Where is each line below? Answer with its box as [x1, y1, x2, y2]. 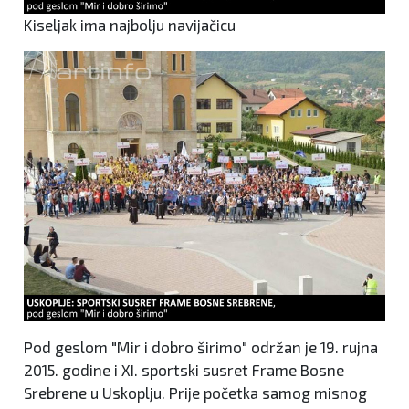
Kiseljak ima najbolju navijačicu [24, 16, 236, 35]
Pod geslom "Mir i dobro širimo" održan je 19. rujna [24, 338, 378, 356]
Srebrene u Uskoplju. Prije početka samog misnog [24, 383, 367, 402]
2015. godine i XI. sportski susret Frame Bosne [24, 361, 344, 379]
